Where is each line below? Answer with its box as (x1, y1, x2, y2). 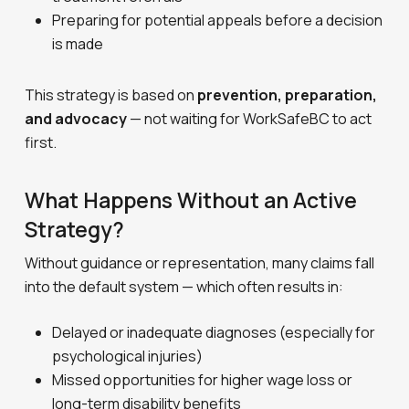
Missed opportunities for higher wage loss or (52, 370, 353, 390)
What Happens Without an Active (25, 185, 358, 215)
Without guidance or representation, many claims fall (25, 253, 375, 273)
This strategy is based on (25, 85, 198, 105)
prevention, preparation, (197, 85, 378, 105)
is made (52, 34, 104, 54)
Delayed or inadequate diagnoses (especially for (52, 322, 376, 342)
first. (25, 132, 58, 152)
